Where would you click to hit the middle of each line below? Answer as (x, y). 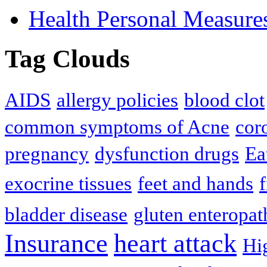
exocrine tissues (68, 183)
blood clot (224, 100)
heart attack (175, 243)
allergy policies (117, 100)
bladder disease (66, 214)
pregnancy (47, 153)
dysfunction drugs (167, 153)
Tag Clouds (67, 58)
